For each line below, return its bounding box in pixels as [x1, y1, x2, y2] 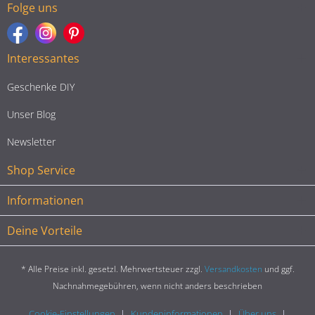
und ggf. [262, 263, 295, 276]
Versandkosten [204, 263, 262, 276]
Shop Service [7, 162, 75, 178]
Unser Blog [7, 107, 56, 121]
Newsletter [7, 134, 56, 148]
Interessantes [7, 50, 79, 66]
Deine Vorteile [7, 222, 82, 238]
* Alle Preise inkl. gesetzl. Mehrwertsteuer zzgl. [20, 263, 205, 276]
